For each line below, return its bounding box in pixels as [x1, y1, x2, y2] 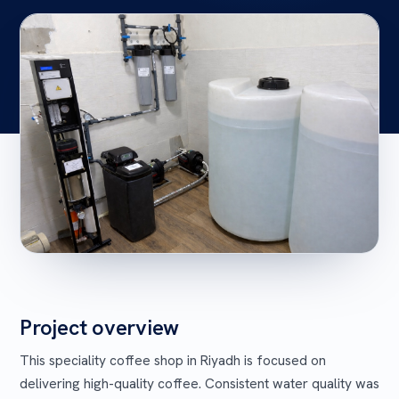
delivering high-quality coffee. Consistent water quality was [20, 374, 379, 394]
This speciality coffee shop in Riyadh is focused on [20, 351, 326, 370]
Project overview [20, 313, 180, 342]
